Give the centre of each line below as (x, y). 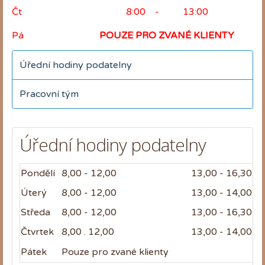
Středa (35, 212)
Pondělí (38, 173)
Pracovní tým (49, 94)
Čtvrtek (37, 232)
